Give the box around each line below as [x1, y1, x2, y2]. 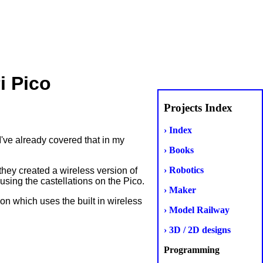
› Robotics [163, 165, 204, 176]
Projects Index [163, 101, 232, 114]
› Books [163, 145, 194, 156]
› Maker [163, 185, 196, 195]
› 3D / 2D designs [163, 225, 231, 235]
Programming [163, 245, 220, 255]
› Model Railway [163, 205, 230, 215]
